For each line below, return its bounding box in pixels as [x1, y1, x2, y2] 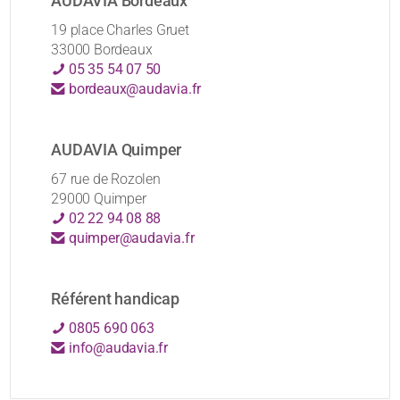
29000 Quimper [51, 190, 146, 208]
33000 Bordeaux [51, 41, 153, 59]
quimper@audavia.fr [65, 229, 195, 247]
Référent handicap [51, 289, 179, 309]
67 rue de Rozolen [51, 171, 161, 188]
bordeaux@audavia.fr [65, 80, 202, 98]
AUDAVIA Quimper [51, 140, 182, 160]
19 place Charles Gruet [51, 21, 189, 39]
